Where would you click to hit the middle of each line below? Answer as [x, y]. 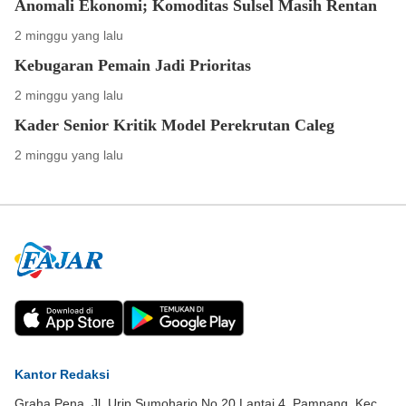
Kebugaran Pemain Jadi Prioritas [133, 66]
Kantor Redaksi [62, 375]
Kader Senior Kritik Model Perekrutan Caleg [174, 126]
